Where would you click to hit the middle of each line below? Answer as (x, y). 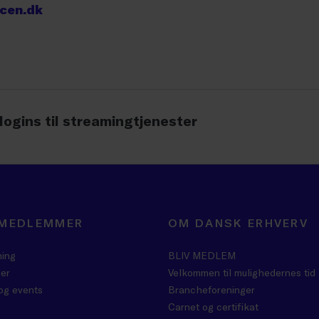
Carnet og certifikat (213, 307)
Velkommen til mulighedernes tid (242, 272)
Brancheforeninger (211, 289)
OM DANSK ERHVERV (239, 223)
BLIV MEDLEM (202, 255)
